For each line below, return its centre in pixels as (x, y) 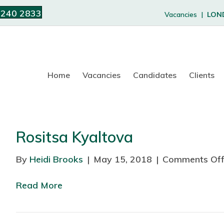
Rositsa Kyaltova (74, 137)
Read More (39, 185)
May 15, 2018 (122, 159)
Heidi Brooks (56, 159)
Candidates (155, 75)
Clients (202, 75)
